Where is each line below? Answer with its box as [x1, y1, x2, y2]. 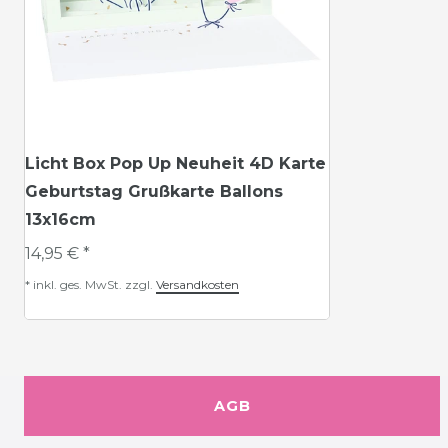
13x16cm [25, 210, 96, 229]
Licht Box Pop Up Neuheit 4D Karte [25, 154, 326, 173]
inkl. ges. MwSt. [33, 277, 122, 292]
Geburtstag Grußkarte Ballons [25, 182, 283, 201]
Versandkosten [156, 277, 239, 292]
